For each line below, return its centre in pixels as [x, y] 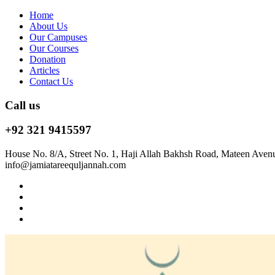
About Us [48, 26]
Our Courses [54, 48]
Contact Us [51, 81]
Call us [22, 105]
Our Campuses [58, 37]
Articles [45, 70]
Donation [48, 59]
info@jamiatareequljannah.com [65, 165]
